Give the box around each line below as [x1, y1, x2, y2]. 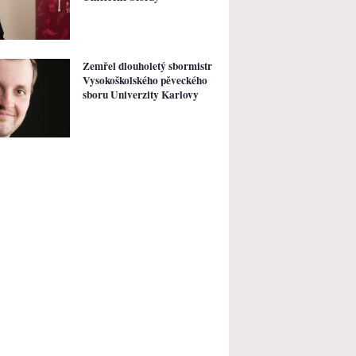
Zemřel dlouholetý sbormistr [83, 57, 212, 74]
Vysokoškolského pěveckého [83, 72, 207, 88]
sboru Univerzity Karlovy [83, 86, 199, 103]
